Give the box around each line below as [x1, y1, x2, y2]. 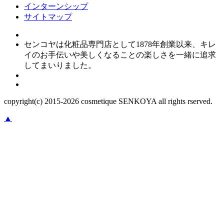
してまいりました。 [24, 60, 96, 69]
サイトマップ [24, 12, 72, 21]
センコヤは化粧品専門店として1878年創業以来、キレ [24, 39, 216, 48]
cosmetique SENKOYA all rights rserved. [81, 96, 212, 105]
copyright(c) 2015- [4, 96, 63, 105]
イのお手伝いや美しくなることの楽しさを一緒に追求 [24, 50, 216, 59]
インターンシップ [24, 1, 88, 10]
